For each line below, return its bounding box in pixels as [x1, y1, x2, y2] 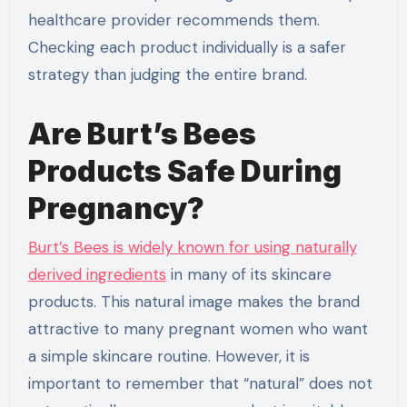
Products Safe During [27, 154, 342, 190]
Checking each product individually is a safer [27, 37, 346, 58]
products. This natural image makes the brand [27, 291, 360, 312]
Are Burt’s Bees [27, 116, 256, 153]
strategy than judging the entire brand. [27, 65, 307, 85]
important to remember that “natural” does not [27, 372, 372, 393]
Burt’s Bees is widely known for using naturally [27, 236, 357, 257]
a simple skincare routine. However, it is [27, 345, 310, 366]
